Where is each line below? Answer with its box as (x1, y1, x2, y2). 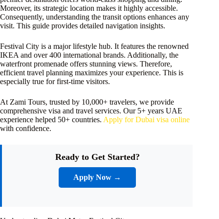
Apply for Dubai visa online (103, 115, 190, 124)
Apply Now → (73, 173, 122, 181)
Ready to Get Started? (55, 152, 140, 162)
